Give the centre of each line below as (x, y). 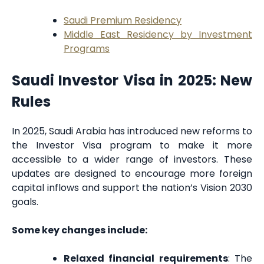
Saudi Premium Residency (123, 20)
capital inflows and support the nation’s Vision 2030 (132, 187)
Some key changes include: (80, 230)
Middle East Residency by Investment (158, 34)
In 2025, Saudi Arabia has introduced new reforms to (132, 131)
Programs (87, 49)
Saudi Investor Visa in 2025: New (132, 80)
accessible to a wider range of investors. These (132, 159)
